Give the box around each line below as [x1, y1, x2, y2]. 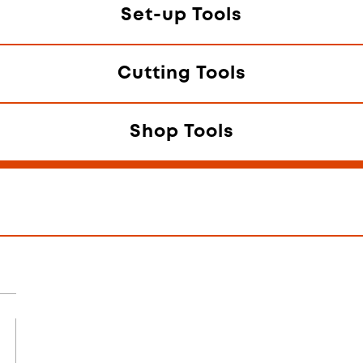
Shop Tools [129, 124, 234, 141]
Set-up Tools [121, 7, 242, 24]
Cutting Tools [117, 66, 246, 83]
